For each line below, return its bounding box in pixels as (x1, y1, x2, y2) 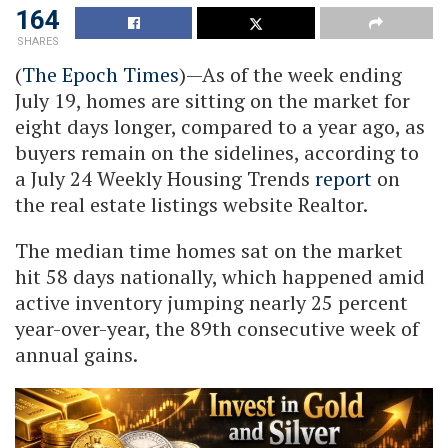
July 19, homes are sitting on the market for (15, 86, 410, 114)
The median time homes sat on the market (15, 236, 403, 264)
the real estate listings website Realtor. (15, 190, 368, 218)
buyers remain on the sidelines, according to (15, 138, 419, 166)
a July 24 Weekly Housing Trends (15, 164, 315, 192)
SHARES (16, 34, 59, 48)
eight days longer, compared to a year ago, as (15, 112, 425, 140)
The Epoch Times (22, 60, 179, 88)
